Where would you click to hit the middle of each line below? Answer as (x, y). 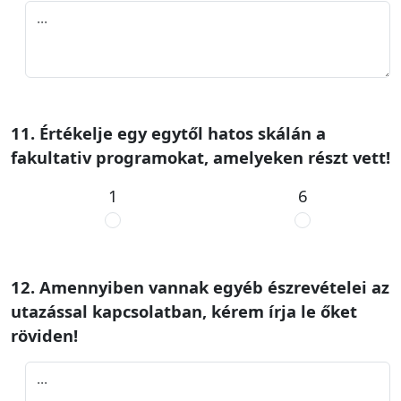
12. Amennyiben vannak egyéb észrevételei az (200, 287)
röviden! (47, 335)
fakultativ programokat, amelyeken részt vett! (200, 157)
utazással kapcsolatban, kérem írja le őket (184, 311)
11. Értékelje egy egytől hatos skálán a (168, 133)
